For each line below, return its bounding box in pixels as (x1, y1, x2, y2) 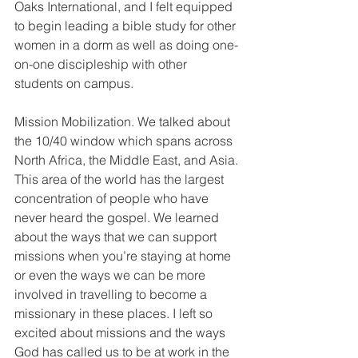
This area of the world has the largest (14, 171, 227, 188)
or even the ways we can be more (14, 267, 209, 284)
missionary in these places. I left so (14, 305, 216, 322)
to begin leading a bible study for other (14, 18, 239, 34)
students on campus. (14, 75, 137, 92)
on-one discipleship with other (14, 56, 190, 73)
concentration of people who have (14, 190, 212, 207)
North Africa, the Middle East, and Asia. (14, 152, 241, 169)
